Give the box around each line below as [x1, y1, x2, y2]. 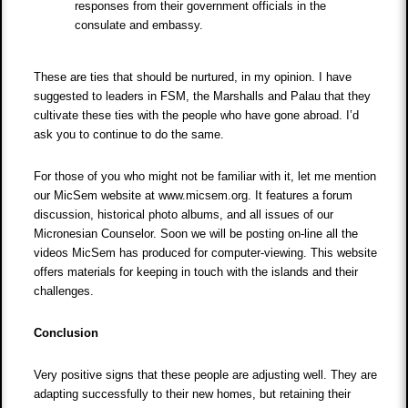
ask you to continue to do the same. [34, 127, 229, 142]
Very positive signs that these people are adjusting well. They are [34, 368, 378, 382]
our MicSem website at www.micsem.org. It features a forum [34, 189, 353, 203]
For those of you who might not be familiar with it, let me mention [34, 169, 377, 184]
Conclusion [34, 326, 103, 341]
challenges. [34, 284, 98, 299]
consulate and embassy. [75, 18, 208, 33]
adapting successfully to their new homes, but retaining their [34, 387, 352, 402]
